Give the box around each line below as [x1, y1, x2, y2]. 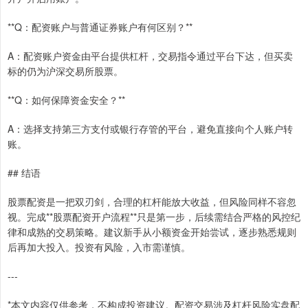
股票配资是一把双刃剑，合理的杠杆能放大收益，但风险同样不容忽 [8, 195, 296, 209]
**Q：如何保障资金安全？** [8, 93, 125, 107]
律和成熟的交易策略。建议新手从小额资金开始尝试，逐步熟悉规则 [8, 225, 296, 239]
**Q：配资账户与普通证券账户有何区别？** [8, 20, 192, 34]
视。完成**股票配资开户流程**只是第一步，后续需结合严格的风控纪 [8, 210, 300, 224]
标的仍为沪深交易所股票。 [8, 64, 123, 78]
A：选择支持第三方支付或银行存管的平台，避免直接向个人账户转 [8, 122, 293, 136]
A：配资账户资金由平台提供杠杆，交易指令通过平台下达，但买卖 [8, 49, 293, 63]
